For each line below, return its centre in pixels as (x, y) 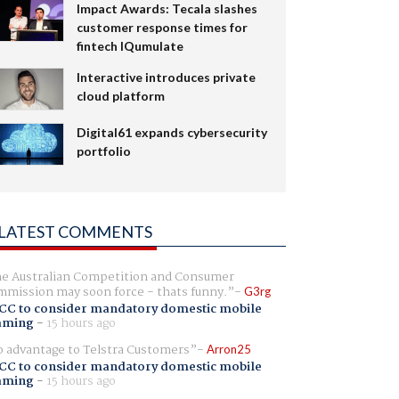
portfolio (103, 151)
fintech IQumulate (130, 45)
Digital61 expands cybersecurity (171, 132)
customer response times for (162, 27)
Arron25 (228, 349)
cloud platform (120, 95)
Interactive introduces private (166, 77)
